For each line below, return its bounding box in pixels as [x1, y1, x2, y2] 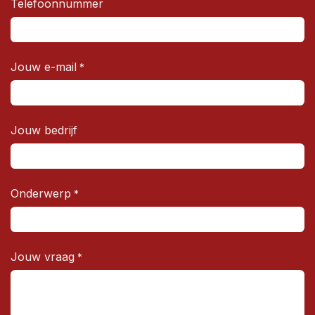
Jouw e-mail [11, 59, 77, 74]
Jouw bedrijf [11, 122, 77, 137]
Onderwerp [11, 186, 71, 200]
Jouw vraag [11, 249, 75, 264]
